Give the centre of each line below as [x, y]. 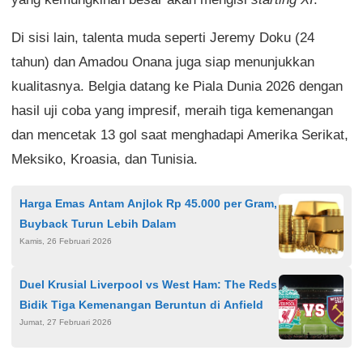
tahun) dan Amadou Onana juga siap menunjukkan [163, 62]
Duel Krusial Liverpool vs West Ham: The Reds [148, 284]
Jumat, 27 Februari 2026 [66, 322]
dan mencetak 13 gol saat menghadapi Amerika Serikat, [180, 135]
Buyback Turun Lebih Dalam [98, 224]
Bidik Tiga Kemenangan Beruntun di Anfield [141, 305]
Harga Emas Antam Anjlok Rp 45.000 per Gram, [148, 203]
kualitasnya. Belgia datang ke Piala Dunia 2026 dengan [177, 86]
